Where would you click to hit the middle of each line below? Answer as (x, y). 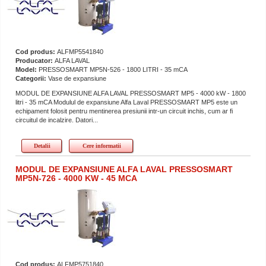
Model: (27, 69)
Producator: (35, 60)
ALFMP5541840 (80, 51)
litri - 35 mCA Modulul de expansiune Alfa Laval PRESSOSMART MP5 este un (126, 102)
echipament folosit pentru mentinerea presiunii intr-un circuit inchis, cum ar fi (124, 111)
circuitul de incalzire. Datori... (57, 120)
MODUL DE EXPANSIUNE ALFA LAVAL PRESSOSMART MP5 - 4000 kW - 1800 (131, 93)
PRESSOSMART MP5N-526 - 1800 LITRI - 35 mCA (113, 69)
